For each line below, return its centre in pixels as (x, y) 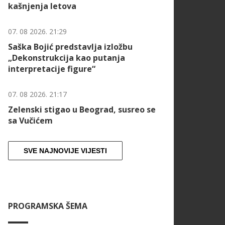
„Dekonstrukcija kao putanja (67, 58)
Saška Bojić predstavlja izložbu (70, 47)
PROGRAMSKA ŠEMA (48, 206)
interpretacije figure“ (52, 69)
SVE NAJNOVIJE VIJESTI (65, 151)
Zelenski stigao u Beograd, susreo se (82, 110)
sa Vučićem (30, 121)
